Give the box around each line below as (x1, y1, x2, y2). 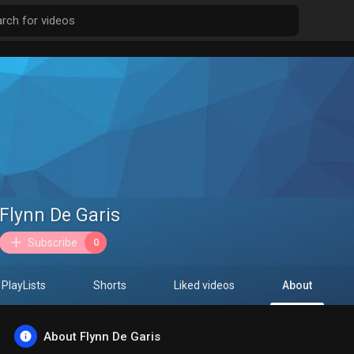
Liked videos (174, 279, 235, 292)
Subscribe (28, 236, 77, 250)
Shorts (93, 279, 126, 292)
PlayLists (2, 279, 46, 292)
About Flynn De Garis (43, 329, 160, 344)
